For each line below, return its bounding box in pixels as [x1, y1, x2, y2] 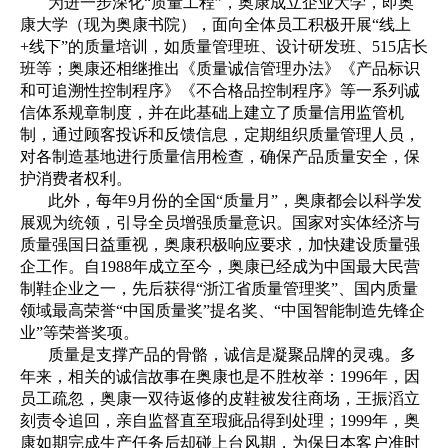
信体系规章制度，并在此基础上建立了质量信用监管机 [20, 104, 404, 122]
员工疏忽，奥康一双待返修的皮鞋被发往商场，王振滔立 [20, 390, 420, 408]
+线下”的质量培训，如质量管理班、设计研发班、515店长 [20, 38, 428, 56]
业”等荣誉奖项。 [20, 324, 139, 342]
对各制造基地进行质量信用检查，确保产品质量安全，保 [20, 148, 420, 166]
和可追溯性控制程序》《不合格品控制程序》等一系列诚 [20, 82, 420, 100]
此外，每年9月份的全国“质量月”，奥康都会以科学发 [48, 192, 422, 210]
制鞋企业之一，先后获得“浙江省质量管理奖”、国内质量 [20, 280, 418, 298]
